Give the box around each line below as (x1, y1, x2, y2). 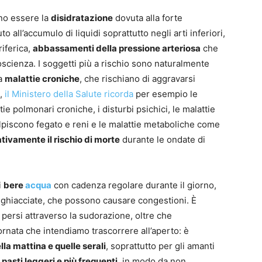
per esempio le (133, 88, 198, 99)
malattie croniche (5, 73, 80, 84)
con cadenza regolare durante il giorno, (51, 179, 216, 191)
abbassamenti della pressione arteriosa (33, 42, 201, 54)
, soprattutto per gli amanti (106, 240, 215, 251)
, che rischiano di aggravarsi (80, 73, 195, 84)
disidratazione (51, 12, 113, 23)
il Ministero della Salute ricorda (5, 88, 133, 99)
